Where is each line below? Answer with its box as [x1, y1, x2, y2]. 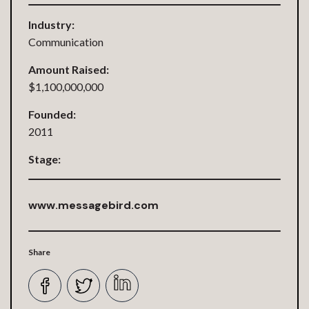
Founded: [28, 108, 76, 121]
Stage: [28, 152, 61, 166]
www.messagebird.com [28, 198, 159, 212]
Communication [28, 35, 103, 48]
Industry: [28, 18, 74, 31]
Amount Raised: [28, 63, 109, 76]
